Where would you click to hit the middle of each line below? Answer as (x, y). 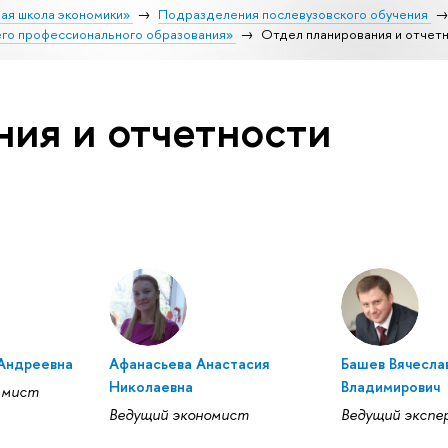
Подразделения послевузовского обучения (292, 13)
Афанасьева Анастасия (189, 363)
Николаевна (150, 386)
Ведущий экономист (178, 414)
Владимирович (391, 386)
